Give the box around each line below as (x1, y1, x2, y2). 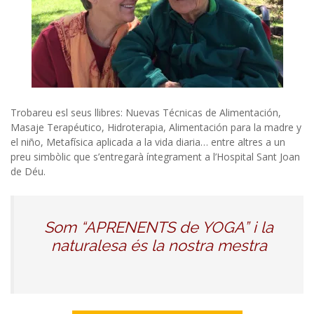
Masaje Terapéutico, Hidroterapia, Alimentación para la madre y (11, 121, 301, 134)
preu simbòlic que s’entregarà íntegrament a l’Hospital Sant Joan (11, 150, 300, 163)
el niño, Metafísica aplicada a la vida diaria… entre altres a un (11, 135, 285, 149)
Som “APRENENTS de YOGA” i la (44, 218, 273, 236)
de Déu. (11, 165, 46, 178)
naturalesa (50, 236, 130, 254)
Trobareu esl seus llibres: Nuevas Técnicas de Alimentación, (11, 106, 281, 119)
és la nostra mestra (130, 236, 267, 254)
